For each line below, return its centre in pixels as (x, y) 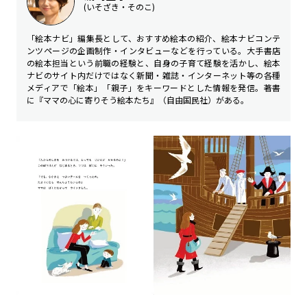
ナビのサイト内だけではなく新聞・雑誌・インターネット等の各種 (153, 75)
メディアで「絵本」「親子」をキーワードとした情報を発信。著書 (153, 88)
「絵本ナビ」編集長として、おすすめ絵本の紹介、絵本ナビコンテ (153, 38)
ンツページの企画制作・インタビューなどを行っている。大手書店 (153, 51)
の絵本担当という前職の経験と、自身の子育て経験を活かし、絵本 (153, 63)
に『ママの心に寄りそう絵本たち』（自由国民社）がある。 (138, 100)
